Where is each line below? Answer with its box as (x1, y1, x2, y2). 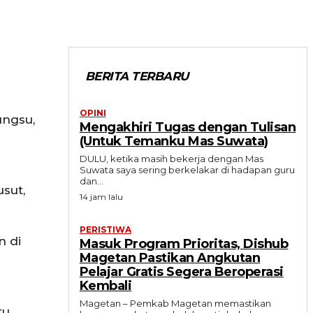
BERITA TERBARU (85, 69, 189, 84)
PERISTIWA (79, 224, 131, 235)
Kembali (79, 278, 132, 294)
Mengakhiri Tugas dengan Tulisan (79, 119, 296, 136)
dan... (79, 175, 103, 187)
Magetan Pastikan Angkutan (79, 250, 261, 266)
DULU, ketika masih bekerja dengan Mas (79, 153, 263, 165)
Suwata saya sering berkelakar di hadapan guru (79, 164, 295, 176)
